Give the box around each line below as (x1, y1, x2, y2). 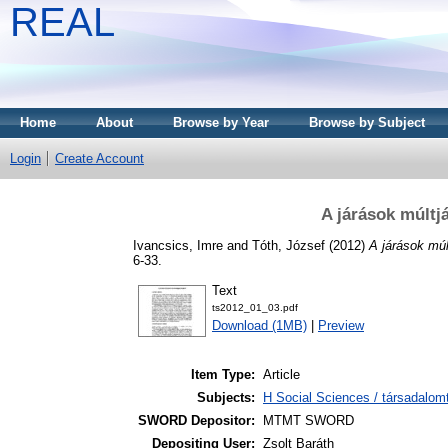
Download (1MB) (212, 318, 307, 334)
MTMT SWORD (263, 413, 354, 429)
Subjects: (197, 390, 255, 406)
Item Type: (191, 367, 255, 383)
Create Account (55, 151, 144, 166)
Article (263, 367, 300, 383)
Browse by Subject (309, 115, 425, 130)
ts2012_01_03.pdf (212, 302, 298, 314)
